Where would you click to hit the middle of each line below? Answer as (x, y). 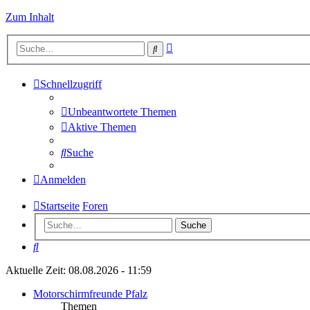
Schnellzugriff (71, 84)
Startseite (60, 206)
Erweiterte (195, 45)
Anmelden (63, 179)
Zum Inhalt (30, 17)
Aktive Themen (102, 127)
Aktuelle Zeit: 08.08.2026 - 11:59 (79, 271)
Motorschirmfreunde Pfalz (90, 294)
